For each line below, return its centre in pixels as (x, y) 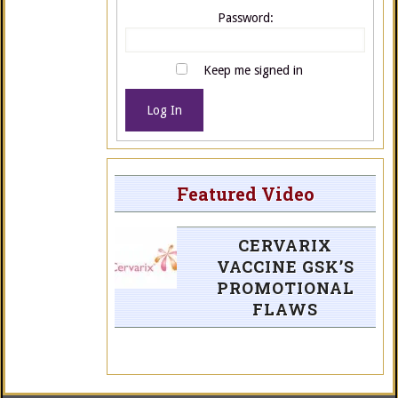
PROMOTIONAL (285, 288)
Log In (164, 110)
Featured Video (245, 194)
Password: (245, 17)
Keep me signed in (253, 70)
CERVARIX (285, 246)
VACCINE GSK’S (285, 267)
